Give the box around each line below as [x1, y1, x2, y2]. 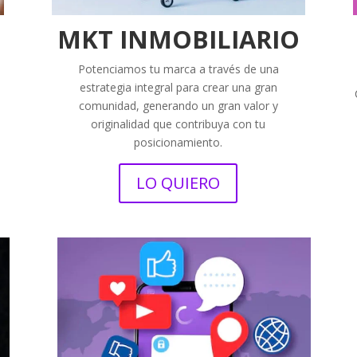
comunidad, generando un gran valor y [78, 98, 278, 114]
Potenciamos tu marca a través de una [77, 61, 279, 77]
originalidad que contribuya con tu [91, 116, 266, 132]
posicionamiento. [134, 135, 223, 151]
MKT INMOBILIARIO [57, 22, 300, 57]
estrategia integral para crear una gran [79, 80, 277, 96]
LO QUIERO [136, 172, 221, 194]
